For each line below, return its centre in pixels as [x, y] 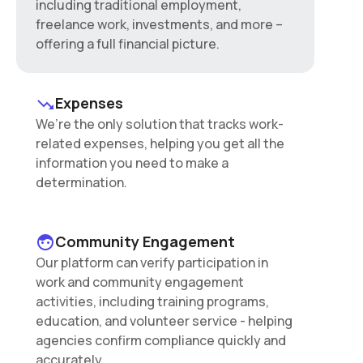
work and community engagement [140, 282]
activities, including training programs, [152, 301]
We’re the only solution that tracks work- [160, 124]
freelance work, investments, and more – [159, 24]
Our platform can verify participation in [152, 263]
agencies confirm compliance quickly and [161, 340]
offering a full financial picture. [128, 44]
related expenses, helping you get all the [160, 143]
